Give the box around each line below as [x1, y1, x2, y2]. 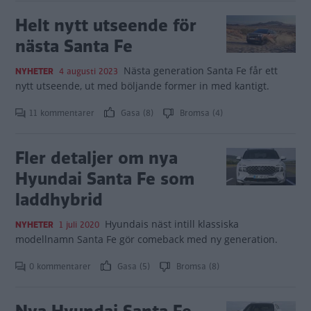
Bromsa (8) [174, 260, 219, 273]
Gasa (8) [118, 107, 156, 119]
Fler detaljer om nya [15, 146, 178, 170]
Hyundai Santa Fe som [15, 167, 194, 191]
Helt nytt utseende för [15, 13, 196, 37]
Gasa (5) [115, 260, 153, 273]
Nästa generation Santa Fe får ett [123, 64, 278, 77]
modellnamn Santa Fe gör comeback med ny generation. [15, 233, 278, 246]
